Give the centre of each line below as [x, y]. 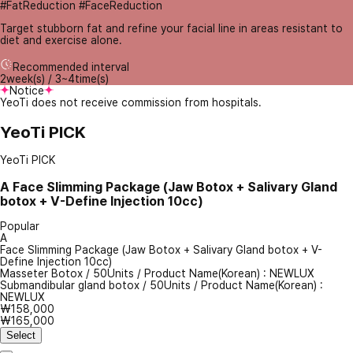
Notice [27, 91]
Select [21, 336]
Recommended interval [71, 67]
